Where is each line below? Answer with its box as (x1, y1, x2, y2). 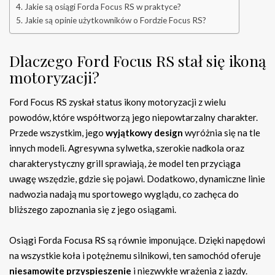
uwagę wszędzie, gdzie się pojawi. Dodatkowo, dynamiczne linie (9, 173, 265, 185)
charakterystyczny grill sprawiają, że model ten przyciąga (9, 158, 241, 169)
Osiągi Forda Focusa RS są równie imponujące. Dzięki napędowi (9, 234, 265, 246)
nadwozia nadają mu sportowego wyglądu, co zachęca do (9, 188, 239, 200)
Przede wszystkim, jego (9, 127, 106, 139)
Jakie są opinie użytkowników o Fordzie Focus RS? (24, 15, 206, 26)
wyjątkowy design (106, 127, 183, 139)
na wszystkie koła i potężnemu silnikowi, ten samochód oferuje (9, 250, 261, 261)
